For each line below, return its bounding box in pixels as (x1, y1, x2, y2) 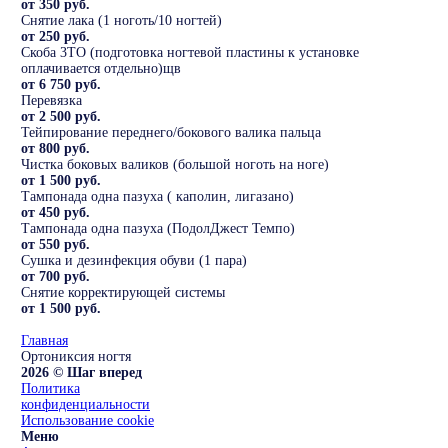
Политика (21, 381, 80, 397)
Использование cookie (21, 413, 154, 429)
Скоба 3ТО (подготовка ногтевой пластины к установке (21, 45, 359, 61)
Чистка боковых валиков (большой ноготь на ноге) (21, 157, 329, 173)
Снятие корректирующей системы (21, 285, 225, 301)
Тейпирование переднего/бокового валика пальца (21, 125, 321, 141)
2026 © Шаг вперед (21, 365, 142, 381)
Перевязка (21, 93, 82, 109)
